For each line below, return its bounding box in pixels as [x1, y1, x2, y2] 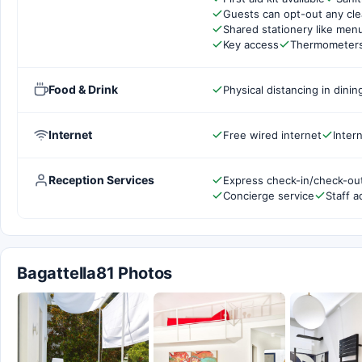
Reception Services [48, 172, 154, 187]
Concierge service [223, 188, 314, 202]
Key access [223, 37, 279, 51]
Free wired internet [223, 128, 322, 141]
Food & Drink [48, 82, 118, 96]
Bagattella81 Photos [17, 263, 173, 283]
